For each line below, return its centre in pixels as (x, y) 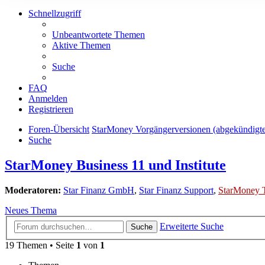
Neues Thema (31, 211)
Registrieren (51, 109)
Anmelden (48, 99)
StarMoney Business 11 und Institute (115, 165)
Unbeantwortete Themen (98, 35)
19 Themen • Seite (41, 245)
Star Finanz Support (176, 190)
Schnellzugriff (55, 14)
